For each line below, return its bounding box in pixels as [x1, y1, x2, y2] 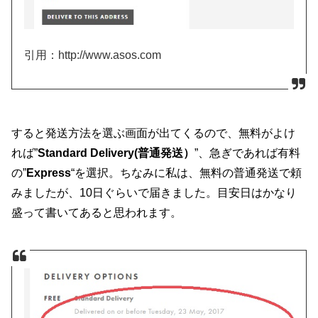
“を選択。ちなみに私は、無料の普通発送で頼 [71, 165, 302, 179]
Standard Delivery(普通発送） [38, 146, 195, 159]
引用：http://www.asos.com [24, 49, 162, 62]
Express [26, 165, 72, 179]
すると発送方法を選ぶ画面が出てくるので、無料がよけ [11, 126, 296, 139]
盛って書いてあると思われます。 [11, 205, 182, 219]
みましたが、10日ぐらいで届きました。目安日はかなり [11, 185, 297, 199]
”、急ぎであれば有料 [194, 146, 301, 159]
